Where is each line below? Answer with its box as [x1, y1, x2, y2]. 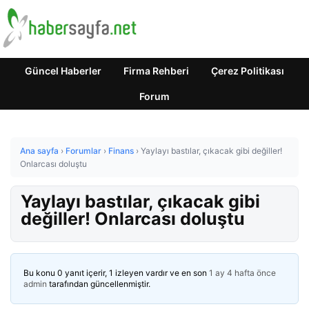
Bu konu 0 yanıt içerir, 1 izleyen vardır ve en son [23, 268, 209, 278]
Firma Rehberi [123, 65, 189, 77]
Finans [108, 146, 134, 156]
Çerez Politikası [211, 65, 284, 77]
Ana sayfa [20, 146, 59, 156]
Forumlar [66, 146, 101, 156]
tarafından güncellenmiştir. [47, 279, 150, 289]
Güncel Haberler [25, 65, 101, 77]
